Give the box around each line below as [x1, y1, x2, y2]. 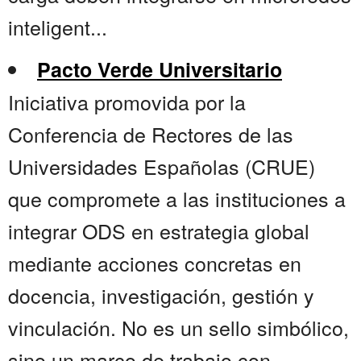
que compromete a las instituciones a [8, 184, 346, 214]
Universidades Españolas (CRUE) [8, 151, 315, 181]
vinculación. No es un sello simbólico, [8, 313, 349, 342]
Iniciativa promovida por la [8, 87, 246, 117]
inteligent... [8, 12, 107, 42]
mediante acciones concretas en [8, 248, 301, 278]
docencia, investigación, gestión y [8, 280, 314, 310]
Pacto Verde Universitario [37, 55, 282, 85]
